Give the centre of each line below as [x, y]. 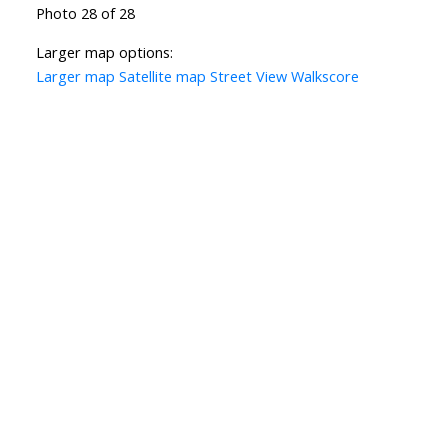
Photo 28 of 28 [85, 13]
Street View [248, 76]
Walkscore [324, 76]
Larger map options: [104, 52]
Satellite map [162, 76]
